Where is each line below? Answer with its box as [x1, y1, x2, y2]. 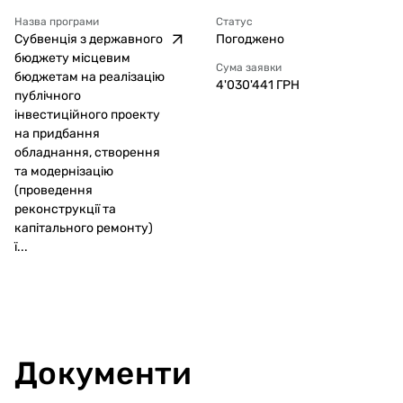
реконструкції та [14, 201, 116, 217]
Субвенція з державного [14, 31, 163, 47]
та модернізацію [14, 164, 113, 179]
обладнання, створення [14, 145, 160, 160]
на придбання [14, 126, 100, 141]
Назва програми [14, 15, 99, 28]
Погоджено [216, 31, 284, 47]
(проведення [14, 183, 93, 198]
